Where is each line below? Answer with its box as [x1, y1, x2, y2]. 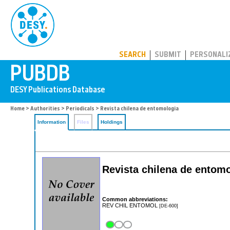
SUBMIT [155, 51, 181, 59]
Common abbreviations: [102, 196, 168, 202]
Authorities [30, 106, 60, 112]
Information [37, 119, 66, 125]
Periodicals [66, 106, 94, 112]
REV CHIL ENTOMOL [102, 202, 159, 208]
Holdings [101, 119, 123, 125]
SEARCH [119, 51, 146, 59]
